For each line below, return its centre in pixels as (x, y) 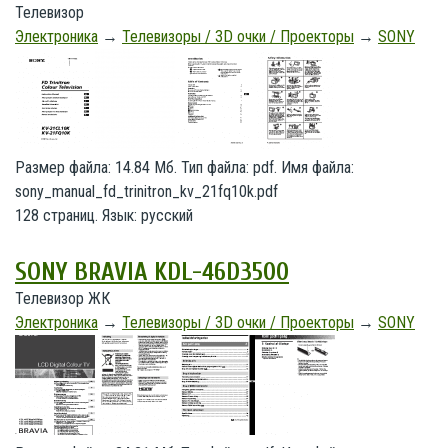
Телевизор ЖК (62, 298)
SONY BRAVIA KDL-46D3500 (152, 272)
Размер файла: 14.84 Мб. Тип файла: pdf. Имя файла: (184, 167)
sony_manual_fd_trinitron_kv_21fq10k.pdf (146, 191)
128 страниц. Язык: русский (104, 215)
